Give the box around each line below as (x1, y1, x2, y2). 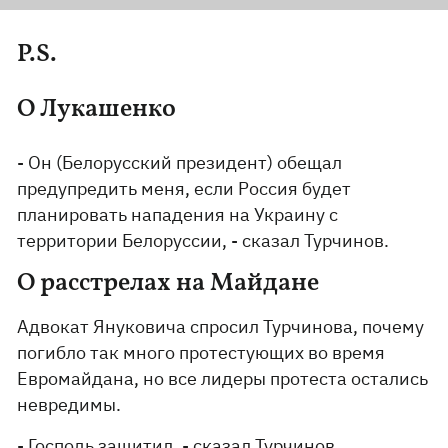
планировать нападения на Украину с (17, 203, 339, 226)
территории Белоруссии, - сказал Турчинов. (17, 229, 394, 252)
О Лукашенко (17, 97, 182, 122)
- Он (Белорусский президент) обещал (17, 151, 343, 174)
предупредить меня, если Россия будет (17, 177, 352, 200)
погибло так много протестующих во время (17, 341, 386, 364)
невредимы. (17, 393, 122, 416)
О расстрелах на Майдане (17, 271, 320, 296)
